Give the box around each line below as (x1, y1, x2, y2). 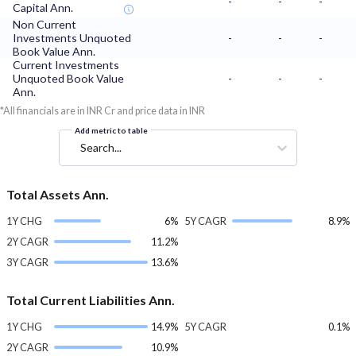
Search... (80, 141, 122, 155)
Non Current (13, 17, 76, 32)
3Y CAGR (6, 256, 48, 269)
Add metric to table (75, 126, 148, 136)
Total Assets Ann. (6, 187, 109, 203)
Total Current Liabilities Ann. (6, 292, 175, 308)
